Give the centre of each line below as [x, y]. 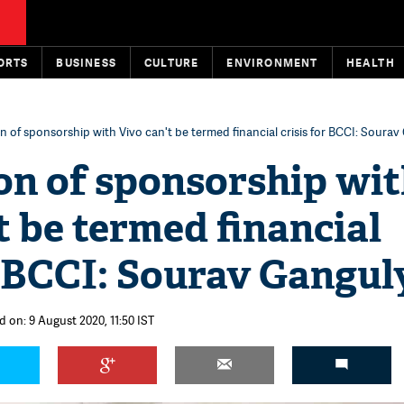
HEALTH [370, 63]
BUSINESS [87, 63]
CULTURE [172, 63]
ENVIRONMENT [272, 63]
